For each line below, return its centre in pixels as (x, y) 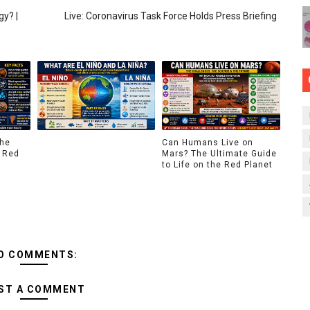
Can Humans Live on (208, 142)
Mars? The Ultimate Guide (219, 153)
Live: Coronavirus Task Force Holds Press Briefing (170, 16)
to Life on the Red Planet (217, 164)
